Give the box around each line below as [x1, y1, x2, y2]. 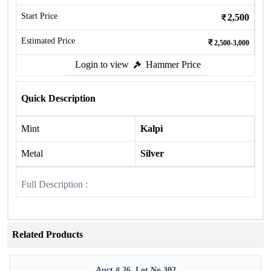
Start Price [21, 11, 57, 21]
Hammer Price [146, 59, 201, 70]
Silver [140, 148, 164, 158]
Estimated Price [21, 36, 75, 45]
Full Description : [21, 179, 88, 189]
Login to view [75, 59, 129, 70]
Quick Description [21, 93, 96, 103]
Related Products [12, 229, 83, 240]
